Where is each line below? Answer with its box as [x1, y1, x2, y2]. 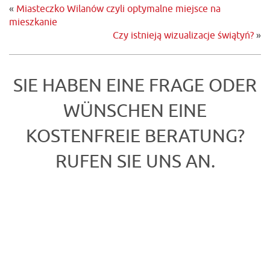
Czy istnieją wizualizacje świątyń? [113, 30, 254, 42]
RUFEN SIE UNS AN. [55, 150, 215, 173]
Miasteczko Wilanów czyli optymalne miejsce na [16, 3, 221, 15]
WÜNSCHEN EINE [63, 99, 207, 122]
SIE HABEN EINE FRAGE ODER [13, 74, 257, 97]
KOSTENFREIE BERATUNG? [25, 125, 245, 148]
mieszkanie [9, 16, 57, 28]
